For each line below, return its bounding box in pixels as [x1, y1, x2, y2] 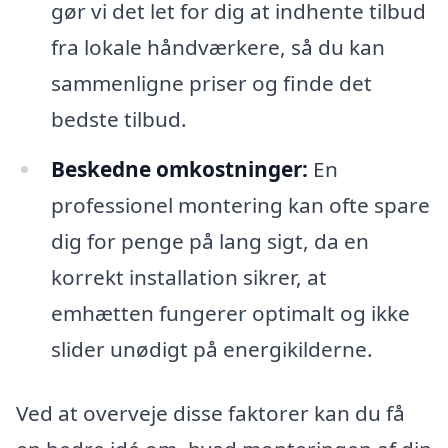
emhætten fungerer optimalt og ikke [50, 299, 410, 328]
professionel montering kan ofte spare [50, 191, 430, 220]
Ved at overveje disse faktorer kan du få [16, 398, 405, 427]
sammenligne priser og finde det [50, 69, 372, 98]
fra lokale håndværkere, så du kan [50, 33, 385, 62]
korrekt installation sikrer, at [50, 263, 327, 292]
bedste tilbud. [50, 105, 187, 134]
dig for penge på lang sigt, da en [50, 227, 369, 256]
